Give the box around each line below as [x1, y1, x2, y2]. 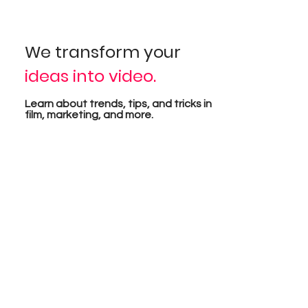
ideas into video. [24, 64, 160, 87]
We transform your [24, 40, 181, 63]
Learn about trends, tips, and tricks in [24, 98, 212, 110]
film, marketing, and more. [24, 109, 153, 121]
